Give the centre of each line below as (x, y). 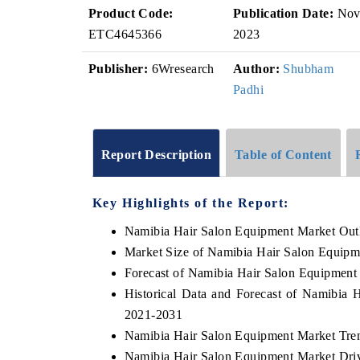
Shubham (309, 69)
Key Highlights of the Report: (190, 202)
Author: (256, 69)
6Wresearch (181, 69)
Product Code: (131, 13)
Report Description (156, 154)
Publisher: (119, 69)
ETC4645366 (125, 34)
